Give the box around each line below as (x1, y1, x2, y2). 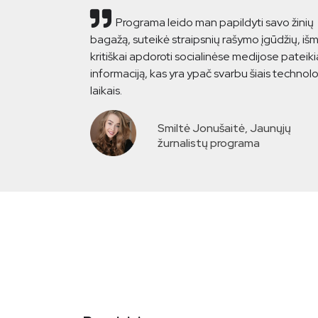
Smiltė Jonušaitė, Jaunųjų (158, 121, 291, 136)
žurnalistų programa (158, 136, 260, 151)
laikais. (90, 83, 122, 99)
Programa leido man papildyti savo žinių (116, 15, 314, 31)
